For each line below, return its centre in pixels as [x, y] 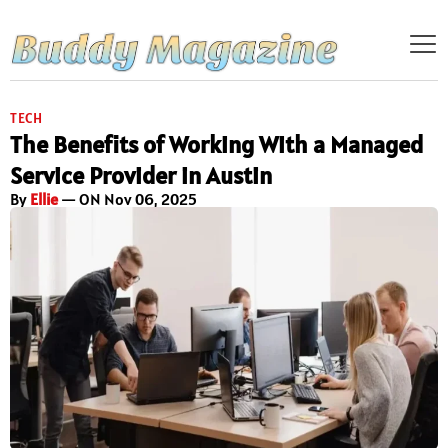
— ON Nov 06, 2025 [127, 199]
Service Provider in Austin [141, 176]
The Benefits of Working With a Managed [216, 145]
